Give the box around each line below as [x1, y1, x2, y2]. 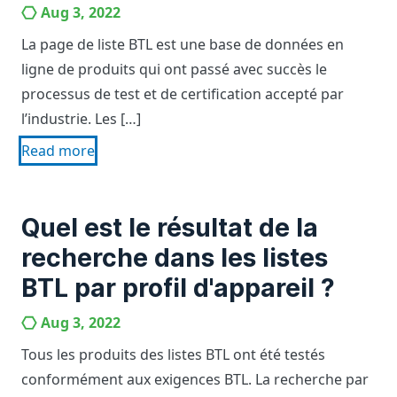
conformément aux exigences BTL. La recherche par [21, 370, 369, 389]
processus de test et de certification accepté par [21, 84, 344, 104]
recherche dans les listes [21, 243, 328, 273]
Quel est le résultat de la [21, 213, 318, 243]
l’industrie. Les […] [21, 109, 141, 128]
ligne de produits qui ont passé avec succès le [21, 59, 327, 79]
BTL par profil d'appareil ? [21, 273, 335, 303]
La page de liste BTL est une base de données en [21, 35, 344, 54]
